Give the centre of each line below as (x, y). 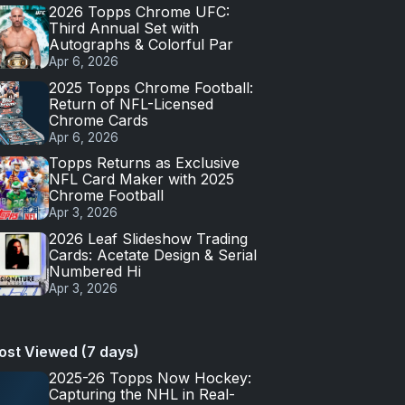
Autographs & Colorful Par (141, 45)
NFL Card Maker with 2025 (141, 179)
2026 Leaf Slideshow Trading (148, 238)
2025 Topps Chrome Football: (151, 87)
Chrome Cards (99, 120)
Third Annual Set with (124, 28)
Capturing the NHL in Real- (142, 394)
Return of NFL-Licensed (131, 104)
